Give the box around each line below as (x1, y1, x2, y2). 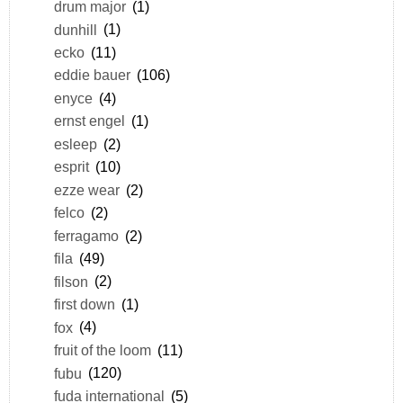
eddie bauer (53, 67, 130, 84)
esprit (53, 158, 89, 175)
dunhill (53, 21, 97, 38)
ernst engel (53, 112, 125, 130)
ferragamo (53, 227, 119, 244)
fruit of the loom (53, 342, 151, 359)
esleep (53, 135, 97, 152)
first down (53, 296, 115, 313)
